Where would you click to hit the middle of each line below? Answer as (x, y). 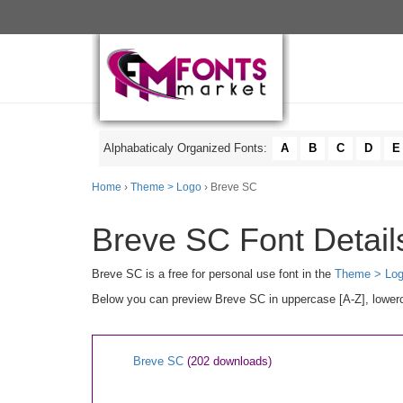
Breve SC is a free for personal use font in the (213, 274)
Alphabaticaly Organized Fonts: (187, 148)
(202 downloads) (229, 361)
